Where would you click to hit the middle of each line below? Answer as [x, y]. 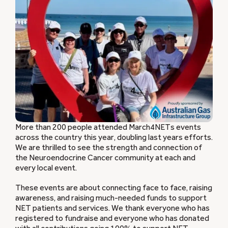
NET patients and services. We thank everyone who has [112, 208]
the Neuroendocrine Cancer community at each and [105, 158]
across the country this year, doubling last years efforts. [114, 137]
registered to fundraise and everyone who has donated [112, 218]
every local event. [46, 168]
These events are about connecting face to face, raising [114, 188]
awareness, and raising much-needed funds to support [111, 198]
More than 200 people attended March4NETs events [108, 127]
